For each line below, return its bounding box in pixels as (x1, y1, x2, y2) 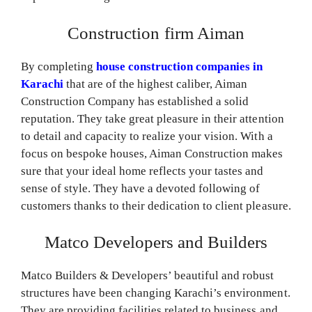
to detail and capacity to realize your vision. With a (21, 129, 273, 143)
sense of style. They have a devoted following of (21, 181, 260, 195)
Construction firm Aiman (68, 23, 244, 42)
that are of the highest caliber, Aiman (66, 77, 248, 91)
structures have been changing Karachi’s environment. (21, 286, 290, 300)
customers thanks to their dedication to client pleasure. (21, 198, 291, 212)
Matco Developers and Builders (44, 233, 268, 252)
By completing (21, 59, 94, 73)
